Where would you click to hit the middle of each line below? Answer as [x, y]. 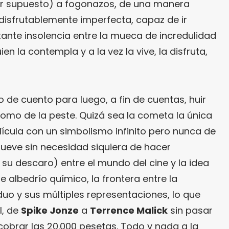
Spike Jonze [50, 210]
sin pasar [190, 210]
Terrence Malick [129, 210]
